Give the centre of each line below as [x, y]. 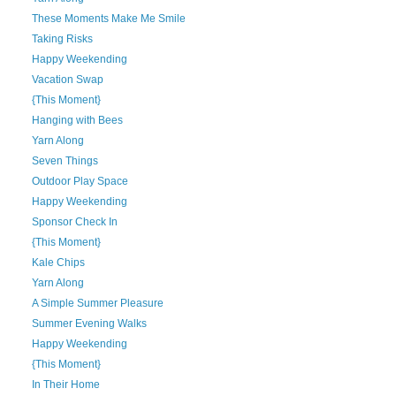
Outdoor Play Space [80, 181]
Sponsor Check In [74, 222]
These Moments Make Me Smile [108, 19]
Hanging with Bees [77, 120]
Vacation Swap [67, 80]
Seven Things [65, 161]
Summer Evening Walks [89, 324]
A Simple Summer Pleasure [97, 303]
